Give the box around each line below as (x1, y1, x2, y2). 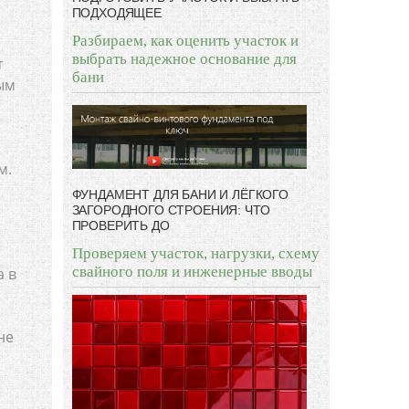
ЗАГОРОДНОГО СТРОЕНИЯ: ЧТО (71, 203, 270, 218)
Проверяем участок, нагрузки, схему (71, 245, 320, 263)
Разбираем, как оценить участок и (71, 32, 299, 50)
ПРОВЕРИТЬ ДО (71, 218, 170, 234)
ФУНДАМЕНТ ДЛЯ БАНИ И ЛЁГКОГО (71, 187, 289, 203)
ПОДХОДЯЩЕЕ (71, 5, 162, 21)
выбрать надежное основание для (71, 50, 297, 68)
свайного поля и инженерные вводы (71, 263, 312, 281)
